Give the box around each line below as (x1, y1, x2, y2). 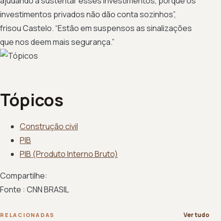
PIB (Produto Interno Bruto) (20, 148, 118, 159)
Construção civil (20, 120, 78, 132)
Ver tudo (184, 210, 209, 219)
